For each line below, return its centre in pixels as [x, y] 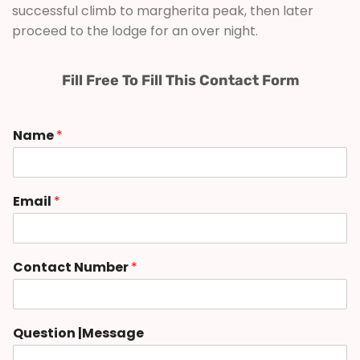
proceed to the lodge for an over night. [135, 31]
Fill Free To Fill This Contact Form [180, 81]
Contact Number [72, 268]
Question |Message [78, 333]
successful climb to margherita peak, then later [163, 11]
